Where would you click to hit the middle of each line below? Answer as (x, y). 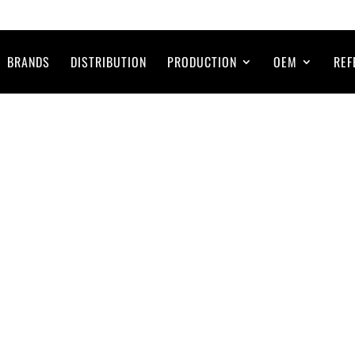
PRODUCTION (202, 61)
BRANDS (29, 61)
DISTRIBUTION (109, 61)
